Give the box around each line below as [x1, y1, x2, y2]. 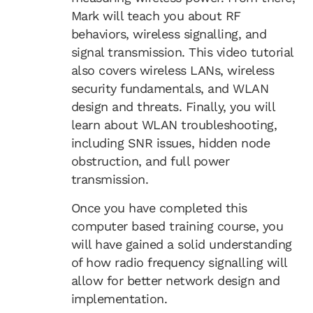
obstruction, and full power [71, 154, 230, 169]
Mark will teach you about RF [71, 8, 241, 24]
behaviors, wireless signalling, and [71, 27, 267, 42]
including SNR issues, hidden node [71, 136, 270, 151]
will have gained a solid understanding [71, 236, 292, 252]
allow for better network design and [71, 272, 280, 288]
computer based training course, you [71, 218, 284, 233]
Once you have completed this [71, 200, 247, 215]
